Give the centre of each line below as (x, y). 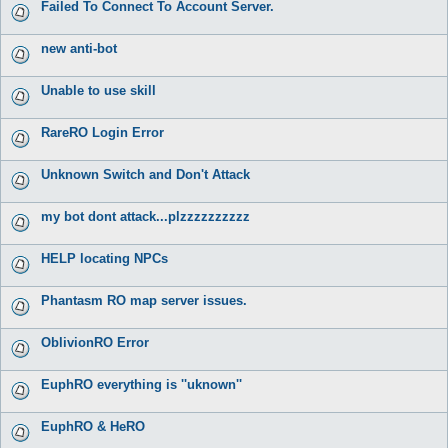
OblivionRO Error (95, 342)
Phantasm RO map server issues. (144, 300)
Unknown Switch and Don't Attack (145, 174)
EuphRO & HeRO (93, 426)
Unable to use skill (98, 90)
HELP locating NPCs (104, 258)
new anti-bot (79, 48)
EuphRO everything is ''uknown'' (141, 384)
